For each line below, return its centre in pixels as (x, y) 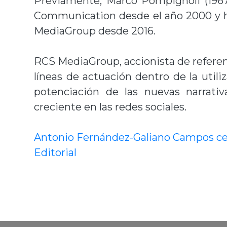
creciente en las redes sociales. (110, 107)
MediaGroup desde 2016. (95, 31)
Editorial (55, 153)
